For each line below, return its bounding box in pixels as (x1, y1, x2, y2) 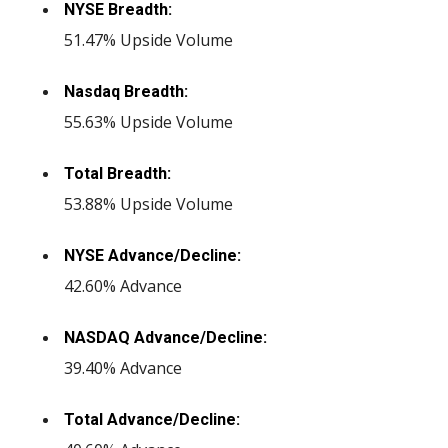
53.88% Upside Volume (64, 193, 233, 215)
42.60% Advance (64, 275, 182, 297)
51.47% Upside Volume (64, 29, 233, 51)
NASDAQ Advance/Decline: (64, 328, 267, 347)
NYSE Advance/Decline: (64, 246, 241, 265)
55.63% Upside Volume (64, 111, 233, 133)
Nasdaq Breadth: (64, 82, 188, 101)
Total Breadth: (64, 164, 171, 183)
